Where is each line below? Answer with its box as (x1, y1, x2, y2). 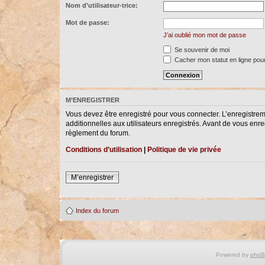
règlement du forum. (65, 128, 130, 137)
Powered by (215, 251, 250, 258)
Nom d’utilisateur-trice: (65, 2, 138, 9)
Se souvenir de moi (172, 46, 230, 53)
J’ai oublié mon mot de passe (163, 31, 246, 38)
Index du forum (75, 206, 119, 214)
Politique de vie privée (147, 145, 221, 154)
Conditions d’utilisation (65, 145, 142, 154)
